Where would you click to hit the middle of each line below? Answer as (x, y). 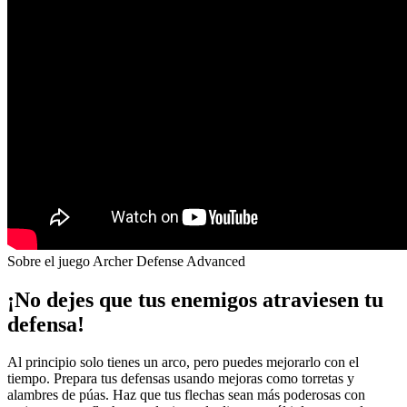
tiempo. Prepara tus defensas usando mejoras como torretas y (181, 379)
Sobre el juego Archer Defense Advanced (126, 261)
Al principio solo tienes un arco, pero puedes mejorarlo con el (183, 362)
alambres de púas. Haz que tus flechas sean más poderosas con (186, 395)
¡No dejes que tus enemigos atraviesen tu (195, 299)
